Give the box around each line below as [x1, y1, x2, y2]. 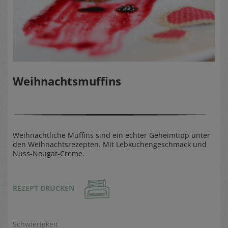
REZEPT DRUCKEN [13, 183, 74, 193]
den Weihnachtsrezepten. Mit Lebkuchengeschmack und [13, 139, 207, 149]
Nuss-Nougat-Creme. [13, 149, 84, 158]
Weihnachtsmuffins [13, 73, 121, 89]
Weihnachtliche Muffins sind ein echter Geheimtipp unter [13, 130, 210, 140]
